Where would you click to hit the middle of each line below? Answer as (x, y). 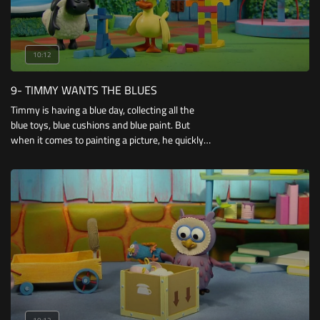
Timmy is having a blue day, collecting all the (102, 110)
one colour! (33, 170)
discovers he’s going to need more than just (102, 155)
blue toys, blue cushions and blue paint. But (100, 125)
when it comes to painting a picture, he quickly (107, 140)
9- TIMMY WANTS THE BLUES (84, 90)
